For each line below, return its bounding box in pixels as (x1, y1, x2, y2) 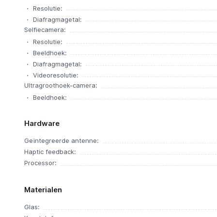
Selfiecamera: (24, 26, 66, 33)
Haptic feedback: (24, 148, 76, 155)
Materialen (24, 185, 62, 194)
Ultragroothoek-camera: (24, 81, 97, 89)
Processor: (24, 159, 57, 167)
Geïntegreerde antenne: (24, 137, 99, 144)
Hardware (24, 119, 60, 128)
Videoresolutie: (32, 71, 78, 79)
